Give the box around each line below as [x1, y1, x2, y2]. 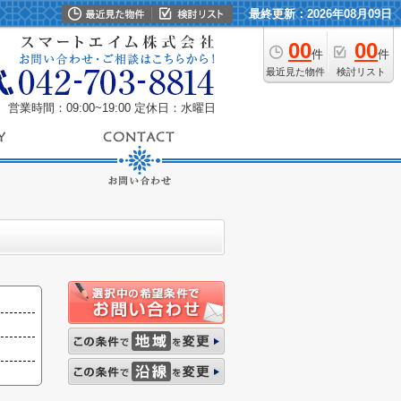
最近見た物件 [266, 66, 325, 77]
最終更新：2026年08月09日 [249, 7, 392, 21]
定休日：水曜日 [134, 101, 216, 115]
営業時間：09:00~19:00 [8, 101, 131, 115]
